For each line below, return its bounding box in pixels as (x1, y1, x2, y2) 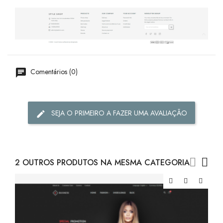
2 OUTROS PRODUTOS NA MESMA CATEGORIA (15, 157, 190, 169)
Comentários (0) (28, 67, 78, 77)
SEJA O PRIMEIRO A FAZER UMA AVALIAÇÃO (51, 108, 187, 118)
